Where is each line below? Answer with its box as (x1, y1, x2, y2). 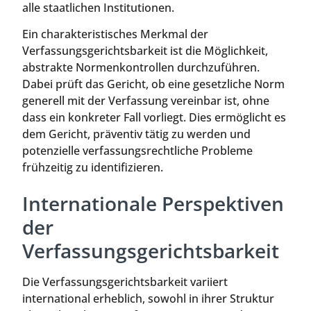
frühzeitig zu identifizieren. (22, 160, 163, 176)
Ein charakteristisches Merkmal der (22, 26, 208, 42)
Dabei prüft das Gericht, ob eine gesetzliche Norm (22, 76, 285, 92)
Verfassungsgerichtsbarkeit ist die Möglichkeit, (22, 43, 268, 59)
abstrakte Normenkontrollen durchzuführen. (22, 60, 260, 76)
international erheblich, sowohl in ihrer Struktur (22, 290, 274, 306)
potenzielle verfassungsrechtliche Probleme (22, 143, 253, 159)
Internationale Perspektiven (22, 190, 284, 217)
